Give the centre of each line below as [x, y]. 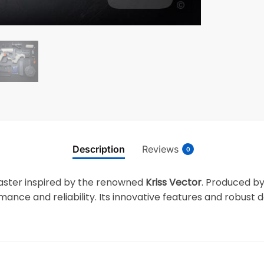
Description [99, 149]
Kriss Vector [174, 183]
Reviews [160, 149]
